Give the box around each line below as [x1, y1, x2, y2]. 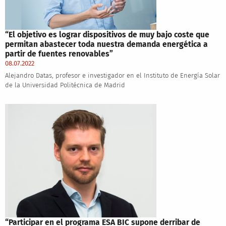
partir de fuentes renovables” [5, 48, 113, 59]
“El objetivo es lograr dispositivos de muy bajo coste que [5, 29, 209, 39]
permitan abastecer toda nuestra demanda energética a [5, 39, 208, 49]
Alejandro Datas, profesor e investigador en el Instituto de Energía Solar [5, 71, 220, 79]
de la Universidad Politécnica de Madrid [5, 81, 125, 89]
